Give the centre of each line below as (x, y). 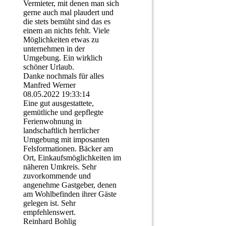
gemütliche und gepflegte (63, 112)
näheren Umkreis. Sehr (60, 167)
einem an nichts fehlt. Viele (66, 31)
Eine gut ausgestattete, (59, 103)
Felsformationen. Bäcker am (68, 149)
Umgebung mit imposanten (66, 140)
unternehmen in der (54, 49)
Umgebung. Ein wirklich (63, 58)
